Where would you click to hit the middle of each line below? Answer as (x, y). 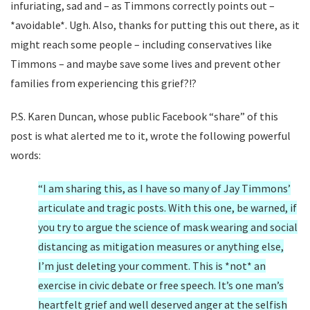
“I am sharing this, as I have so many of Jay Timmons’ (164, 188)
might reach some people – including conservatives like (141, 44)
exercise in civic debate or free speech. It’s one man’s (161, 285)
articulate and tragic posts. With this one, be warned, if (167, 208)
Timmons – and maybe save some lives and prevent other (145, 64)
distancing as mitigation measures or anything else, (161, 246)
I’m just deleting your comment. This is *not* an (152, 266)
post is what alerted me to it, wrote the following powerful (151, 136)
